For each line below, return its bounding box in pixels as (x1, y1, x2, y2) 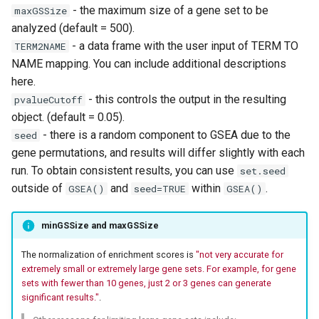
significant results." (21, 291, 99, 303)
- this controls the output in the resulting (85, 93, 286, 107)
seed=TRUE (134, 182, 186, 196)
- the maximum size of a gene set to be (70, 4, 268, 18)
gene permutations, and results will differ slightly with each (11, 146, 305, 160)
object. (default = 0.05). (11, 110, 125, 125)
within (189, 182, 224, 196)
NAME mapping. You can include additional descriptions (11, 57, 286, 71)
